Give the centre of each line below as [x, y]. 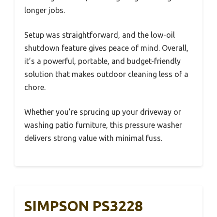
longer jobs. [45, 10]
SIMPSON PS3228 [84, 206]
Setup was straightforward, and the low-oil [100, 35]
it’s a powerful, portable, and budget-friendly [102, 61]
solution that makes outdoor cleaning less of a [106, 74]
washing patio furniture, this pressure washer [103, 125]
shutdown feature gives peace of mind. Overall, [106, 48]
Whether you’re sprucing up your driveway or [103, 112]
